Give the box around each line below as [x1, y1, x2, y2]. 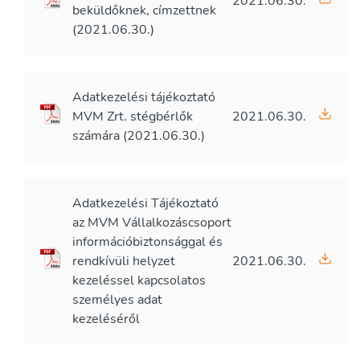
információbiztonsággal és [72, 233, 223, 251]
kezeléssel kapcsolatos [72, 272, 206, 289]
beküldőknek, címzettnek [72, 2, 216, 19]
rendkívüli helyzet [72, 252, 175, 270]
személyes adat [72, 291, 162, 309]
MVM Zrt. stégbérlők [72, 108, 193, 125]
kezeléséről [72, 310, 140, 328]
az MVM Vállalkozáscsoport [72, 214, 231, 231]
